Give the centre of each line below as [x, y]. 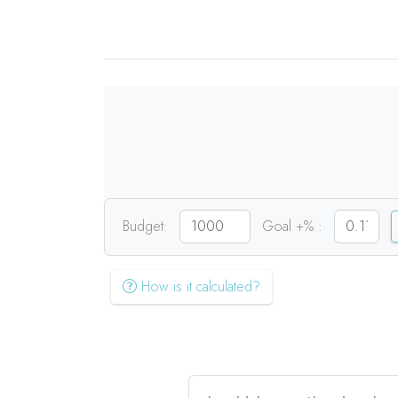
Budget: [145, 226]
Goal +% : [292, 226]
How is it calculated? [199, 287]
